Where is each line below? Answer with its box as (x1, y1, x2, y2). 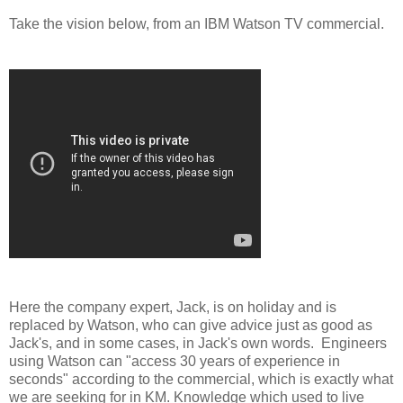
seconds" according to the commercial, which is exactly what (9, 371, 393, 387)
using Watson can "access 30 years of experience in (9, 353, 340, 369)
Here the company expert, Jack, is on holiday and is (9, 299, 336, 315)
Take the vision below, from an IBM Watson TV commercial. (9, 15, 384, 31)
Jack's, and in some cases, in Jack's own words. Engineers (9, 335, 387, 351)
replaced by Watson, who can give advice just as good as (9, 317, 372, 333)
